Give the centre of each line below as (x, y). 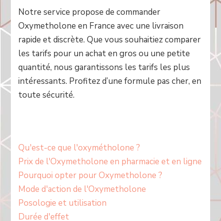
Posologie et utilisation (63, 203)
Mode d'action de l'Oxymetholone (82, 189)
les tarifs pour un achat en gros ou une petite (104, 54)
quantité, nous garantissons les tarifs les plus (104, 67)
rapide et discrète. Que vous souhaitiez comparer (110, 40)
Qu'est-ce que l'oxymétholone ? (79, 148)
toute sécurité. (47, 95)
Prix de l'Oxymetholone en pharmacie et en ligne (110, 162)
